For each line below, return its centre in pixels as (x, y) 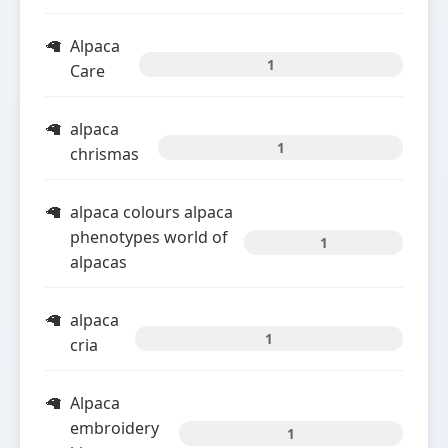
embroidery (114, 428)
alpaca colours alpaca (151, 212)
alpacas (98, 262)
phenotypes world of (149, 237)
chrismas (104, 154)
